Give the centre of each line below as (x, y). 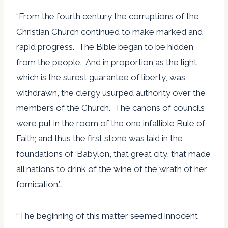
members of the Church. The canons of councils (110, 108)
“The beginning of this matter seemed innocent (107, 216)
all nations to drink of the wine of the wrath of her (112, 169)
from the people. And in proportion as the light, (108, 62)
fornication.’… (39, 184)
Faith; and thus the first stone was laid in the (99, 138)
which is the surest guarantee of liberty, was (101, 77)
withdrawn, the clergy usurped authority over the (111, 92)
